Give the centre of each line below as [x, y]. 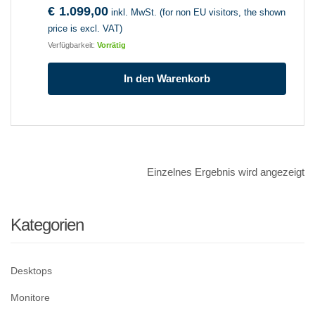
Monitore [30, 298]
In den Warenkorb [167, 79]
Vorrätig [111, 45]
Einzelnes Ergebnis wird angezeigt [226, 172]
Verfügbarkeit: [71, 45]
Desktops [31, 271]
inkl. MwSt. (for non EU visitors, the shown [198, 13]
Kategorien [47, 225]
